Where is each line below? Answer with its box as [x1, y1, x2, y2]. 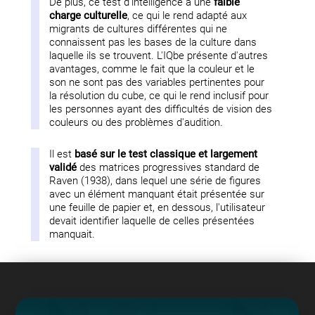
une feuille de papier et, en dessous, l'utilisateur [49, 201, 266, 214]
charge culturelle [49, 9, 128, 22]
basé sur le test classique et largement [75, 148, 258, 160]
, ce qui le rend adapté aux [127, 9, 247, 22]
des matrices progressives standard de [77, 161, 260, 174]
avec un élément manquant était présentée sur [49, 188, 265, 200]
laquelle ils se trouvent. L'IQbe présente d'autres [49, 49, 269, 62]
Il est [49, 148, 75, 160]
